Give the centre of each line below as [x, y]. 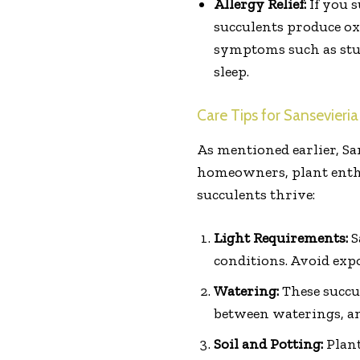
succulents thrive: [256, 195]
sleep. [231, 72]
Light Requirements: [280, 238]
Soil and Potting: [268, 344]
